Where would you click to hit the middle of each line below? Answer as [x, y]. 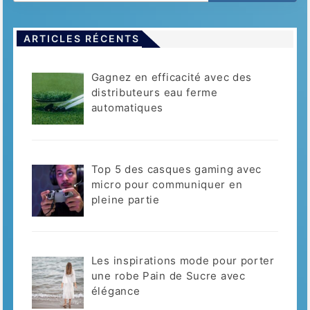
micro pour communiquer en [167, 184]
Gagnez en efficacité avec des [172, 77]
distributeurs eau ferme [154, 92]
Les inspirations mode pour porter [183, 261]
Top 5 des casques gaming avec [176, 169]
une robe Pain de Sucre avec [168, 276]
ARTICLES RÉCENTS [81, 38]
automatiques [127, 107]
